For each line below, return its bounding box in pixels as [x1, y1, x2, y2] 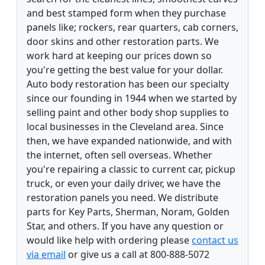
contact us [192, 233, 238, 247]
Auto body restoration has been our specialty [27, 77, 229, 91]
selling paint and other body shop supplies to [27, 105, 229, 119]
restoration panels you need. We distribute [27, 190, 218, 204]
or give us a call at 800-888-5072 [66, 247, 209, 261]
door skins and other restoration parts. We [27, 34, 219, 48]
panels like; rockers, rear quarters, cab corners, [27, 20, 238, 34]
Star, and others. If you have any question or [27, 219, 224, 232]
